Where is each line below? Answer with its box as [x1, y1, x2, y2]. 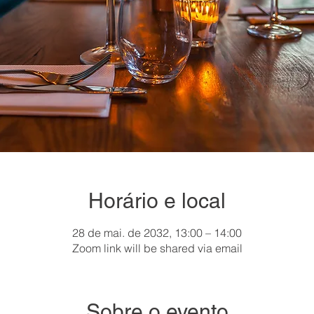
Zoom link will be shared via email [71, 240, 243, 255]
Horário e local [88, 188, 226, 213]
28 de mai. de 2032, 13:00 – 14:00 [72, 225, 242, 240]
